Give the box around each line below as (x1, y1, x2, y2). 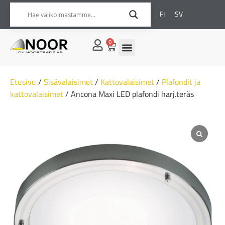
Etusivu (10, 76, 36, 88)
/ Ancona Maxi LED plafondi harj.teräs (63, 88, 194, 100)
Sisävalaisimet (44, 76, 93, 88)
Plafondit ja (162, 76, 200, 88)
